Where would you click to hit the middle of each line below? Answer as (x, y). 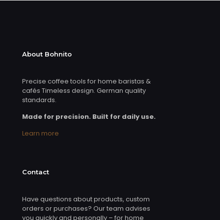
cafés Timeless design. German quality (84, 90)
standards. (39, 100)
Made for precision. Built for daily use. (89, 116)
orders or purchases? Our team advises (86, 208)
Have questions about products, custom (86, 199)
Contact (36, 172)
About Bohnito (47, 54)
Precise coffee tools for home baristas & (86, 81)
